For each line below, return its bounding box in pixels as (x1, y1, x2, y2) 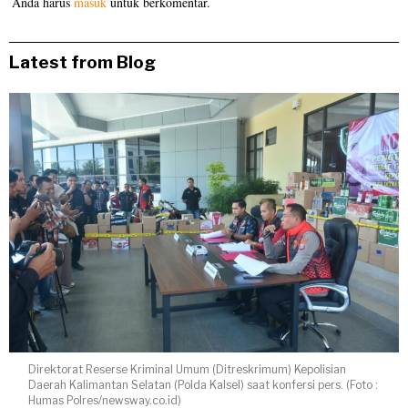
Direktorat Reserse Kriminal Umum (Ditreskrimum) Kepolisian (28, 362, 347, 377)
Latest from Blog (9, 52, 156, 74)
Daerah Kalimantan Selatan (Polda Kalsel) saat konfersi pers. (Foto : (28, 378, 379, 393)
